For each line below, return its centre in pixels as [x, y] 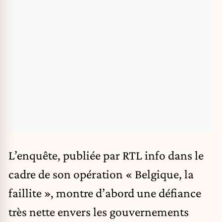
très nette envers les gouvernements [99, 211]
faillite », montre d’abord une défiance [105, 193]
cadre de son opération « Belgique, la [101, 174]
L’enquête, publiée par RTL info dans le [106, 155]
